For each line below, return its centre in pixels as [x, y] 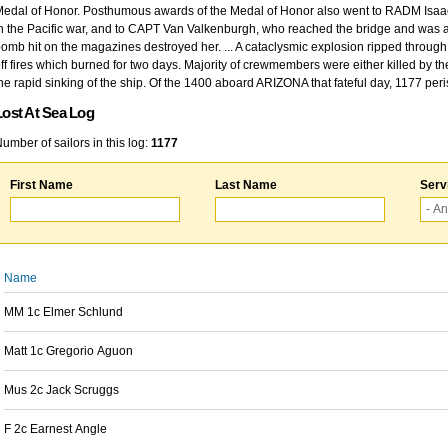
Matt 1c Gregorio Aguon [68, 351]
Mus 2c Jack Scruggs [61, 390]
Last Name [246, 185]
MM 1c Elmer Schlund [63, 312]
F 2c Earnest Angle [55, 429]
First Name [41, 185]
